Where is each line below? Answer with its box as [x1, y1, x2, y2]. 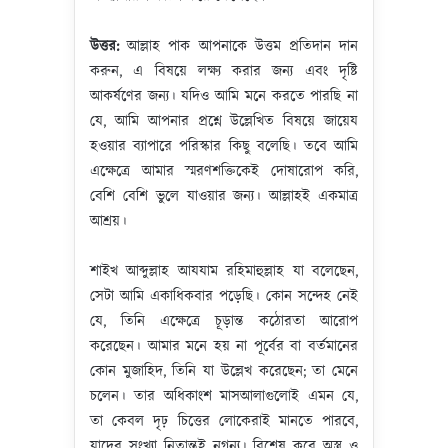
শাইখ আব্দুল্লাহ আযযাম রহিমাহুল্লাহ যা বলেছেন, [90, 261, 358, 282]
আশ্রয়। [90, 211, 127, 232]
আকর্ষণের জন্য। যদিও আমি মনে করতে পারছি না [90, 86, 358, 107]
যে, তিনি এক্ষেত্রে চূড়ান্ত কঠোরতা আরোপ [90, 311, 358, 332]
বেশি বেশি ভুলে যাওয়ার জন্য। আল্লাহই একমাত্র [90, 186, 358, 207]
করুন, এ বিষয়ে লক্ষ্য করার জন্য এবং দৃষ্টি [90, 61, 358, 82]
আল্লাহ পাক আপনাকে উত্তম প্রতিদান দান [119, 36, 358, 57]
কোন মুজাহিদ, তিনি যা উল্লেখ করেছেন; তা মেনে [90, 361, 358, 382]
